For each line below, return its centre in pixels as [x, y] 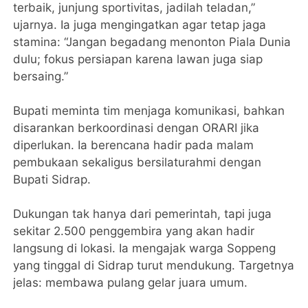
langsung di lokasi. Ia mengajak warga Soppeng [145, 248]
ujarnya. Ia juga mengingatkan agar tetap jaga [140, 24]
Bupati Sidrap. [52, 179]
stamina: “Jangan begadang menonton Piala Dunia [152, 42]
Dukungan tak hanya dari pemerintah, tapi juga [143, 213]
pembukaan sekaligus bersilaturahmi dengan [137, 162]
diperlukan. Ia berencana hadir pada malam [134, 145]
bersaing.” [41, 76]
